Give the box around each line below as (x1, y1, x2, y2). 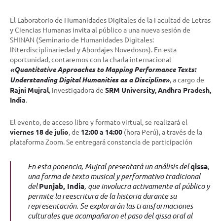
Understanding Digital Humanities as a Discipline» (10, 75, 170, 85)
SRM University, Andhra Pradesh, (105, 85, 211, 95)
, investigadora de (49, 85, 105, 95)
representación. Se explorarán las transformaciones (28, 201, 193, 211)
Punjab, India (39, 181, 84, 191)
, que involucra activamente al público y (84, 181, 210, 191)
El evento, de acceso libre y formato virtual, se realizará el (10, 117, 187, 127)
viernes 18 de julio (10, 127, 69, 137)
